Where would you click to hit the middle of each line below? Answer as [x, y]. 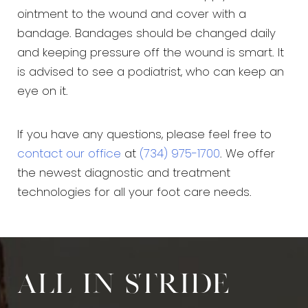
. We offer [247, 155]
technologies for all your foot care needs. [134, 193]
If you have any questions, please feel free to [144, 135]
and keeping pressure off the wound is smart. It [151, 54]
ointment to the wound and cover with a [132, 15]
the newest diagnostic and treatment [124, 174]
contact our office [69, 155]
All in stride [123, 285]
